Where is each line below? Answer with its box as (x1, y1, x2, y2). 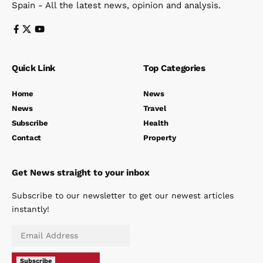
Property (143, 133, 176, 142)
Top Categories (143, 62, 205, 73)
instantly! (12, 204, 49, 214)
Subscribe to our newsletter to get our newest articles (12, 190, 234, 200)
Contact (12, 133, 42, 142)
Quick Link (12, 62, 55, 73)
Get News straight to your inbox (12, 167, 150, 178)
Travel (143, 103, 166, 113)
